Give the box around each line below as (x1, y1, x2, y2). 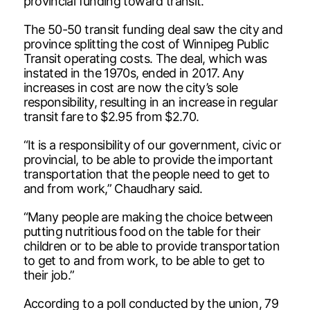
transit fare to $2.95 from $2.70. (23, 109, 199, 124)
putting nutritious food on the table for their (23, 224, 261, 239)
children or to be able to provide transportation (23, 238, 280, 253)
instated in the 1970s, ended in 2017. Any (23, 65, 244, 80)
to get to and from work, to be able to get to (23, 253, 265, 268)
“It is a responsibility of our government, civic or (23, 137, 281, 152)
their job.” (23, 267, 75, 282)
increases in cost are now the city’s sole (23, 80, 238, 95)
